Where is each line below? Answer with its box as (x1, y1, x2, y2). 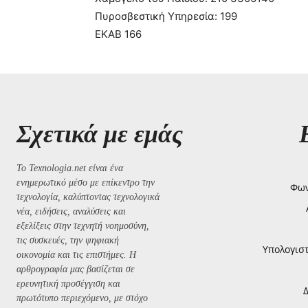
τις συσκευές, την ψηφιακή (16, 234, 119, 245)
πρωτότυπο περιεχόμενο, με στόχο (16, 292, 148, 303)
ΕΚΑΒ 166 (95, 27, 142, 41)
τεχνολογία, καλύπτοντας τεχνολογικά (16, 191, 159, 202)
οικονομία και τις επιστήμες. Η (16, 249, 136, 260)
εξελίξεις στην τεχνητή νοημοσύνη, (16, 220, 149, 231)
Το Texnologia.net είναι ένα (16, 162, 123, 173)
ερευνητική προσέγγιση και (16, 278, 120, 289)
